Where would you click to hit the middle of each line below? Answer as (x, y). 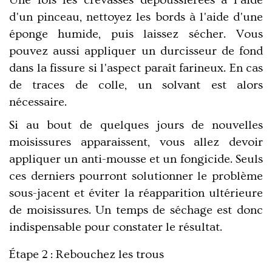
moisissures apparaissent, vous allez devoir (136, 142)
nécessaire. (38, 102)
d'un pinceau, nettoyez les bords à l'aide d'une (136, 17)
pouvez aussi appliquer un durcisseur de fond (136, 51)
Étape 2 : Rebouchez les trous (87, 254)
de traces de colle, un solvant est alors (136, 85)
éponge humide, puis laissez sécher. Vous (136, 34)
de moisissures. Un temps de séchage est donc (136, 210)
